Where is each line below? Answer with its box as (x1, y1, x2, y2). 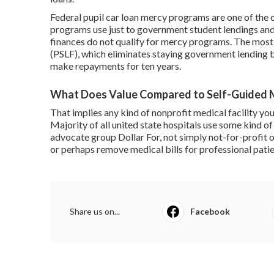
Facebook (190, 206, 230, 217)
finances (50, 35, 85, 47)
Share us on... (70, 206, 120, 217)
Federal (50, 10, 83, 23)
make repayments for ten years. (50, 59, 181, 72)
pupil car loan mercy (83, 10, 167, 23)
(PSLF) (50, 47, 78, 59)
